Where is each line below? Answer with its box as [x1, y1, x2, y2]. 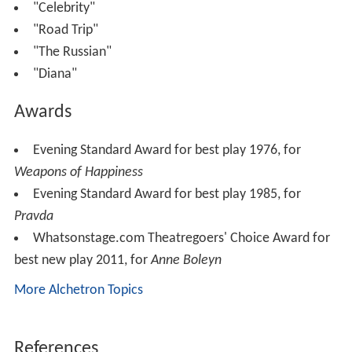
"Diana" [32, 66, 77, 82]
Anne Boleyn [150, 252, 222, 268]
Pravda [13, 208, 53, 224]
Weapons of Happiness [13, 164, 143, 180]
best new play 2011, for [13, 252, 151, 268]
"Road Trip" [32, 22, 98, 38]
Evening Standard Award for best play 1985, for [32, 186, 301, 202]
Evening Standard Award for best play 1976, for [32, 142, 301, 158]
